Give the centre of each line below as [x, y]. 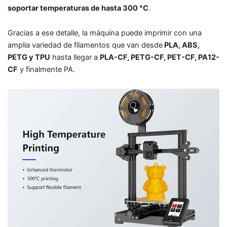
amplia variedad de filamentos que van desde [85, 45]
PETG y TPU [29, 58]
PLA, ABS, [181, 45]
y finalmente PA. [46, 70]
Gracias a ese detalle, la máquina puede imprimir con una [105, 33]
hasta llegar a [75, 58]
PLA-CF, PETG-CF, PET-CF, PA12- [160, 58]
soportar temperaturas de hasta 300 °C [78, 8]
